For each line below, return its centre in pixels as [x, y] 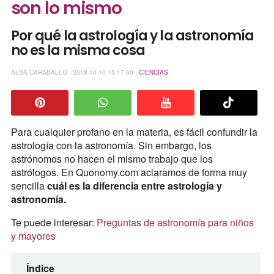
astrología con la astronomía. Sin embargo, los [111, 145]
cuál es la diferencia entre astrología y [134, 185]
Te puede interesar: [54, 222]
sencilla [29, 185]
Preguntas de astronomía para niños [175, 222]
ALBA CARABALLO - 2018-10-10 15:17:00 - [75, 72]
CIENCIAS [153, 72]
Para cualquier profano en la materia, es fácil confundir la [134, 131]
